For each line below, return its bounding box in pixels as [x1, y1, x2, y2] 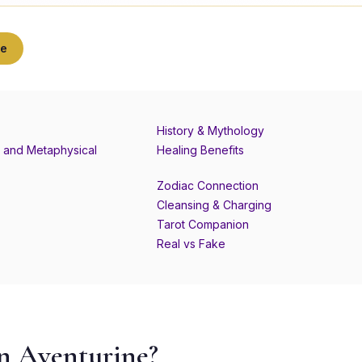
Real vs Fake [157, 237, 225, 250]
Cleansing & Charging [157, 198, 271, 212]
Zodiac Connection [157, 179, 259, 192]
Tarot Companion [157, 217, 249, 231]
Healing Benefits [157, 143, 244, 157]
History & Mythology [157, 124, 264, 137]
